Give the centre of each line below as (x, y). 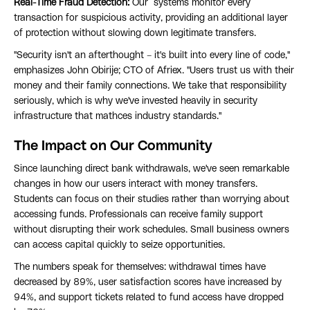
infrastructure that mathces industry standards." (118, 117)
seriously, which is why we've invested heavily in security (136, 101)
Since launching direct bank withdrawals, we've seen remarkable (152, 169)
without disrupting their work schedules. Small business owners (152, 230)
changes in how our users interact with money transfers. (136, 184)
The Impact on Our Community (113, 146)
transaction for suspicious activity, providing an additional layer (151, 18)
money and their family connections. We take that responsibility (150, 86)
